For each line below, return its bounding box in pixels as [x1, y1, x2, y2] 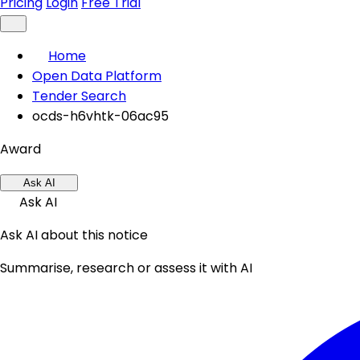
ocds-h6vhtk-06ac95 [32, 107, 169, 125]
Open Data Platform [32, 67, 162, 85]
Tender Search [32, 87, 126, 105]
